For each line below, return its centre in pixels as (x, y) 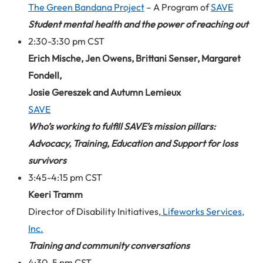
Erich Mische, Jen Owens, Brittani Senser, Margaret (134, 58)
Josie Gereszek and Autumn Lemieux (104, 92)
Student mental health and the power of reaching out (138, 24)
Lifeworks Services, (203, 211)
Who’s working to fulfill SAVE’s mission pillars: (122, 126)
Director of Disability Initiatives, (95, 211)
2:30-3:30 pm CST (66, 41)
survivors (47, 160)
